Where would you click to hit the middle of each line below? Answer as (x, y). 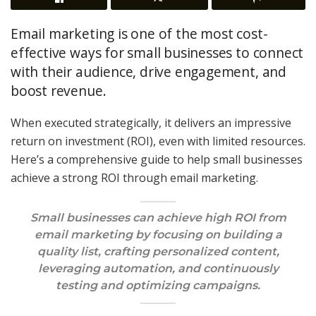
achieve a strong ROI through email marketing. (134, 178)
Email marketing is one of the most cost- (139, 33)
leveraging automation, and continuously (158, 269)
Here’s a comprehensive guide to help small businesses (157, 160)
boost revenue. (59, 90)
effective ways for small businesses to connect (157, 52)
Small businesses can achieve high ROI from (158, 218)
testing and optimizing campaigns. (158, 286)
